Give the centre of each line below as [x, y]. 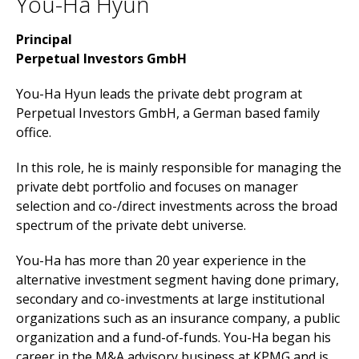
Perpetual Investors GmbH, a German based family [168, 113]
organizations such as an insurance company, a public [178, 318]
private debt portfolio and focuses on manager [157, 187]
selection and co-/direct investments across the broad [177, 206]
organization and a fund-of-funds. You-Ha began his [173, 337]
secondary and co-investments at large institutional [170, 299]
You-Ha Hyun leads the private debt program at [159, 94]
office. [34, 132]
